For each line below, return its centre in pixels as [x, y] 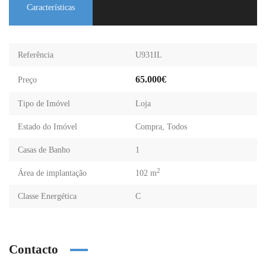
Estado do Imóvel [47, 127]
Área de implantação [52, 173]
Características [51, 7]
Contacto [34, 249]
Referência [36, 55]
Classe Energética [47, 196]
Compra [149, 127]
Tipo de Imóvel [44, 104]
